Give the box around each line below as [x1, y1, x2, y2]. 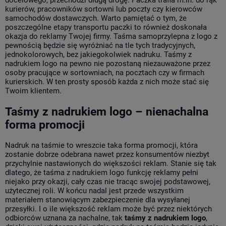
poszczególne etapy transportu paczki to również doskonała [5, 23, 207, 32]
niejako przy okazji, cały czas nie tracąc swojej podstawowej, [5, 177, 210, 186]
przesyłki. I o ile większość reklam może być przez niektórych [5, 204, 212, 213]
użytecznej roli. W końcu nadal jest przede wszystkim [5, 186, 184, 195]
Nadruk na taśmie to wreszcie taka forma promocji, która [5, 140, 198, 150]
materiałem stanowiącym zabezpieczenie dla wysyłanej [5, 195, 190, 204]
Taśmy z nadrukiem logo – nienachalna [5, 105, 208, 119]
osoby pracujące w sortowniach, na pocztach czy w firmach [5, 68, 204, 78]
